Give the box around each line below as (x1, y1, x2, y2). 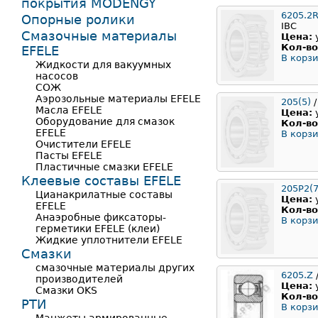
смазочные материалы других (35, 262, 194, 273)
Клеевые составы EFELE (21, 173, 181, 188)
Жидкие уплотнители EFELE (35, 234, 182, 246)
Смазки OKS (35, 285, 97, 296)
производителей (35, 273, 123, 285)
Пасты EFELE (35, 150, 102, 161)
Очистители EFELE (35, 138, 131, 150)
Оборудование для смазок (35, 116, 175, 127)
